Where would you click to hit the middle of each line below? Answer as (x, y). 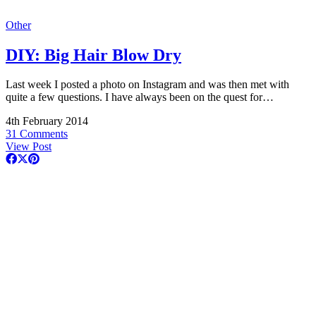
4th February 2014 (47, 121)
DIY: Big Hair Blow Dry (93, 55)
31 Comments (37, 134)
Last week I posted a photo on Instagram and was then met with (147, 85)
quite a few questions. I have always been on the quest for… (140, 97)
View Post (29, 147)
